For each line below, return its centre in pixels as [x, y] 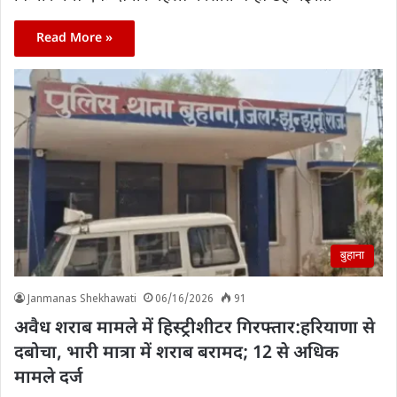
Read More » [74, 38]
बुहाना [352, 256]
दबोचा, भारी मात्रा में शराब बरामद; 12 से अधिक [176, 354]
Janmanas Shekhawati [82, 300]
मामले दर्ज [48, 379]
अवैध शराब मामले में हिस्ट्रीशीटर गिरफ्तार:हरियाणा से [195, 329]
